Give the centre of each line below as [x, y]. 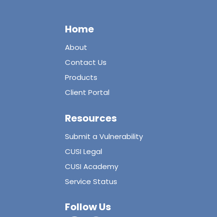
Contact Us [86, 62]
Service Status [91, 181]
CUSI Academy [92, 166]
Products [81, 77]
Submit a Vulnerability [104, 136]
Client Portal [87, 93]
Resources [91, 118]
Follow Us [88, 207]
